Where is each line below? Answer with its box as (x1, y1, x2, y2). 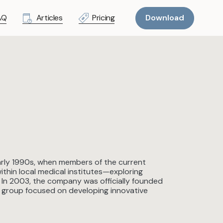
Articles (36, 12, 63, 23)
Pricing (92, 12, 115, 23)
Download (145, 12, 185, 23)
